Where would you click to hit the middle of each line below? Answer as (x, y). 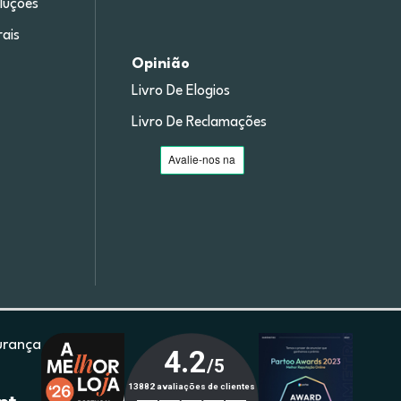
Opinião (161, 64)
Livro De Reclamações (200, 123)
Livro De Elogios (181, 92)
